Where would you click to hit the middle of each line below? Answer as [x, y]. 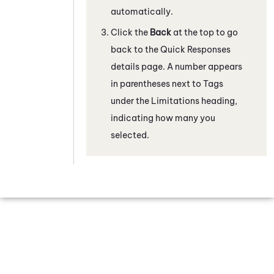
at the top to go [205, 32]
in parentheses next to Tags [167, 83]
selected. [130, 135]
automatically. [142, 11]
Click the [130, 32]
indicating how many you [163, 118]
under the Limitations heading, [174, 101]
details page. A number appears [176, 66]
